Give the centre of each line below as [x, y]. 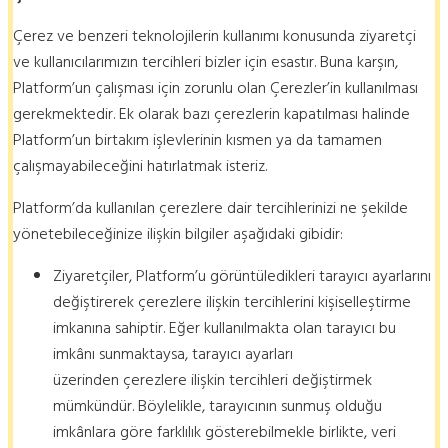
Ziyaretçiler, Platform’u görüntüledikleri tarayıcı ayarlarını [242, 275]
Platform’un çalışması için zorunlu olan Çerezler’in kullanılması [215, 87]
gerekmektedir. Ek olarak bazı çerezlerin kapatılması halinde [211, 113]
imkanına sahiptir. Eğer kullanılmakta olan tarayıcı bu [224, 327]
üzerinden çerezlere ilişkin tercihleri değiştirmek [212, 379]
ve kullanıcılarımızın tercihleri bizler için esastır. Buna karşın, [205, 61]
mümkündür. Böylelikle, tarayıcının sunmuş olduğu [217, 405]
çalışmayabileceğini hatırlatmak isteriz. [140, 165]
